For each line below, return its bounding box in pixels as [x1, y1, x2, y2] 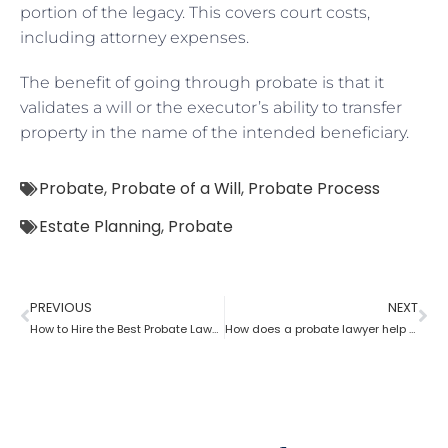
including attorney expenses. [20, 27, 249, 47]
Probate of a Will [111, 176, 241, 200]
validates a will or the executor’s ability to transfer [20, 97, 402, 117]
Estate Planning [39, 214, 161, 238]
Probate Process [248, 176, 380, 200]
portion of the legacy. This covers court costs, [20, 2, 370, 22]
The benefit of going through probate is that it [20, 72, 384, 92]
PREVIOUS [30, 298, 92, 316]
